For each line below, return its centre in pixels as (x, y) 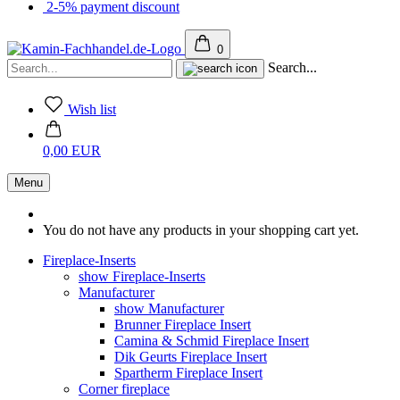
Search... (292, 67)
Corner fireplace (124, 389)
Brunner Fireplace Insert (183, 325)
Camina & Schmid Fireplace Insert (212, 341)
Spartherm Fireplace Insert (188, 373)
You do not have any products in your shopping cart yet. (201, 230)
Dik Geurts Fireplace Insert (191, 357)
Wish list (92, 109)
